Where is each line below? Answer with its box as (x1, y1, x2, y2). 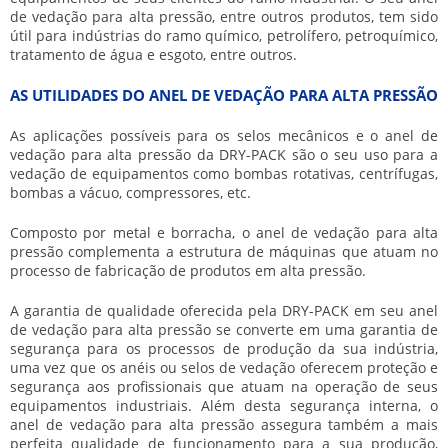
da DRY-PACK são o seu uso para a (190, 145, 439, 164)
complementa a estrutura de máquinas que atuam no (63, 242, 438, 261)
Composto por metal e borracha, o (10, 223, 256, 242)
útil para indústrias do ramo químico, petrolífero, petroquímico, (10, 26, 438, 45)
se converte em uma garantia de (211, 320, 438, 339)
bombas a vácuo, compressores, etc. (10, 183, 251, 202)
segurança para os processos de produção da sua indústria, (10, 339, 438, 358)
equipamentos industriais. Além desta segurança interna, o (10, 396, 438, 415)
